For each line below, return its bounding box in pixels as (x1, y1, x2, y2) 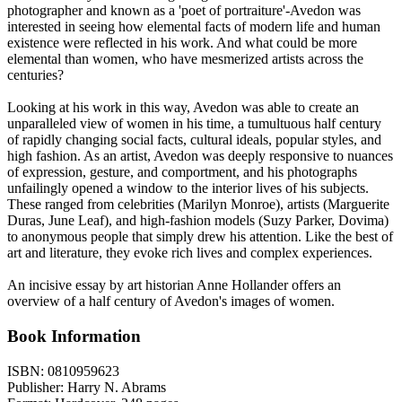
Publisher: (7, 379, 64, 395)
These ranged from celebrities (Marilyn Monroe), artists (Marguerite (7, 197, 389, 213)
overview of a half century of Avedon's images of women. (7, 293, 335, 310)
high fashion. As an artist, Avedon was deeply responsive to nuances (7, 148, 393, 164)
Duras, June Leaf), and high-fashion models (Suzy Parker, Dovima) (7, 213, 389, 229)
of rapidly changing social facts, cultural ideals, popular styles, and (7, 132, 381, 148)
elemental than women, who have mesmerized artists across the (7, 51, 363, 67)
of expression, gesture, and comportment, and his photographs (7, 164, 357, 180)
